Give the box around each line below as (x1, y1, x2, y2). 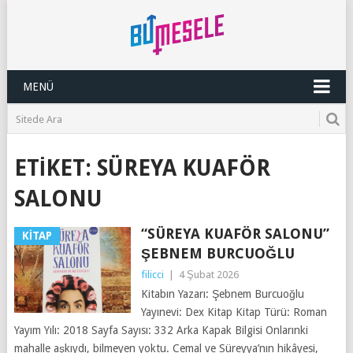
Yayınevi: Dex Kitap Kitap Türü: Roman (140, 306, 327, 318)
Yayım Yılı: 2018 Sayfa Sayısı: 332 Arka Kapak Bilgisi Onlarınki (13, 324, 308, 336)
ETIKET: (13, 155, 97, 181)
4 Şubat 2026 (178, 269, 239, 281)
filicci (140, 269, 164, 281)
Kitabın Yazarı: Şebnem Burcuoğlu (140, 288, 304, 300)
